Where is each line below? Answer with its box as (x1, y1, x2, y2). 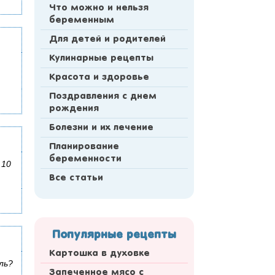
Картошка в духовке (49, 249, 150, 258)
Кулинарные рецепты (49, 54, 153, 63)
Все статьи (49, 174, 103, 183)
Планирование (49, 142, 119, 152)
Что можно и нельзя (49, 4, 149, 13)
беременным (49, 16, 114, 25)
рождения (49, 104, 99, 114)
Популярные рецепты (52, 230, 176, 241)
